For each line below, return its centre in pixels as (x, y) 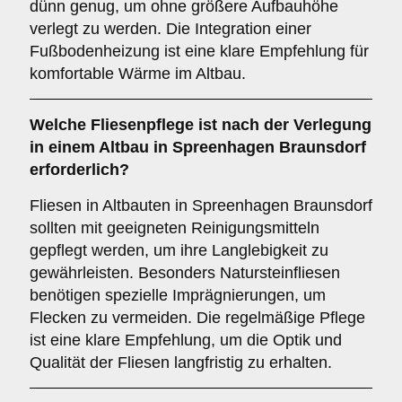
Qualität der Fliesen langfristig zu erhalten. (181, 363)
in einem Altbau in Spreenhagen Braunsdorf (198, 147)
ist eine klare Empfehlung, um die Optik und (186, 340)
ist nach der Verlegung (283, 125)
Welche (60, 125)
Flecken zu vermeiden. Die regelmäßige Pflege (197, 318)
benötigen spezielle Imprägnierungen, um (178, 295)
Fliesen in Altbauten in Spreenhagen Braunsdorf (201, 205)
